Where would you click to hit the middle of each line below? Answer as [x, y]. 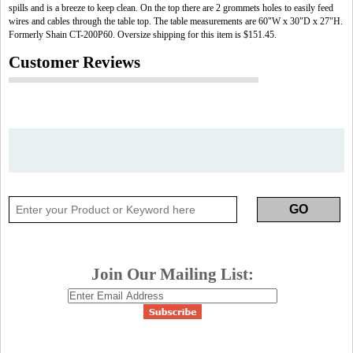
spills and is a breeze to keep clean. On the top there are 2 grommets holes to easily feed [171, 8]
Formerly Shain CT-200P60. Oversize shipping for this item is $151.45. [143, 35]
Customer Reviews [74, 62]
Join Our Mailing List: [173, 274]
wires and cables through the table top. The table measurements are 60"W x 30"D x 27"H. [176, 21]
